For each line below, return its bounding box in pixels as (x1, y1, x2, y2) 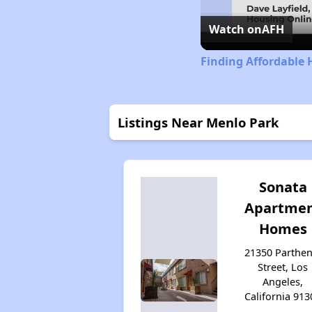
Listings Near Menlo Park (117, 113, 279, 131)
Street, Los (258, 260, 309, 274)
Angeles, (263, 274, 304, 288)
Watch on (208, 21, 262, 37)
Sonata (258, 177, 307, 196)
